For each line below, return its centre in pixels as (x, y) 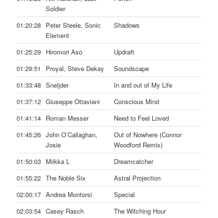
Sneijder (57, 85)
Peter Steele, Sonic (73, 25)
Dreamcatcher (134, 162)
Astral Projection (137, 178)
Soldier (56, 9)
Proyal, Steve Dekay (75, 69)
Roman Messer (67, 118)
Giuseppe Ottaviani (73, 102)
